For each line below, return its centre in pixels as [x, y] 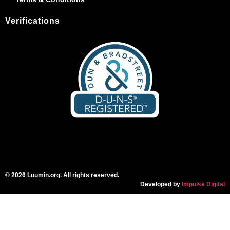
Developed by [161, 184]
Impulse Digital [203, 184]
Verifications [33, 21]
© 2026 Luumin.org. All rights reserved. [62, 175]
